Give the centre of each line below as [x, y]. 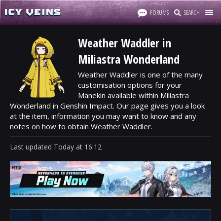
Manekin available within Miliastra [133, 95]
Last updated [32, 147]
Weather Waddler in [125, 43]
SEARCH [192, 12]
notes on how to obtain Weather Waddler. [81, 126]
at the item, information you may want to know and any [103, 116]
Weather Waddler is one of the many [140, 74]
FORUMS [159, 12]
